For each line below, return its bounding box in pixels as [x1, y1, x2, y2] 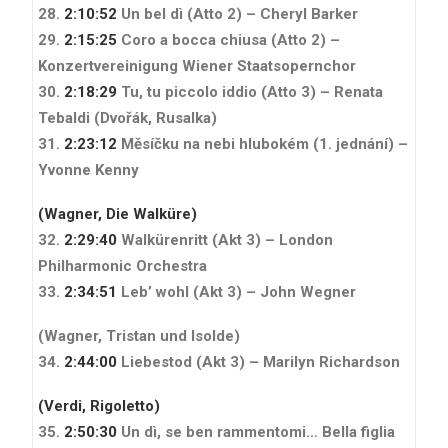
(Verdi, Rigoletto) [38, 396, 160, 415]
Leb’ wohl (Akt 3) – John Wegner [117, 282, 356, 301]
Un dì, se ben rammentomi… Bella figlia [117, 422, 395, 441]
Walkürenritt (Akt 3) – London [117, 230, 333, 249]
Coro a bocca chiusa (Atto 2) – [117, 30, 340, 49]
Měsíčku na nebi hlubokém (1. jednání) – [117, 134, 408, 153]
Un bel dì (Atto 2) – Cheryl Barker [117, 4, 358, 23]
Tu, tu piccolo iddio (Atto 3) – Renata [117, 82, 383, 101]
